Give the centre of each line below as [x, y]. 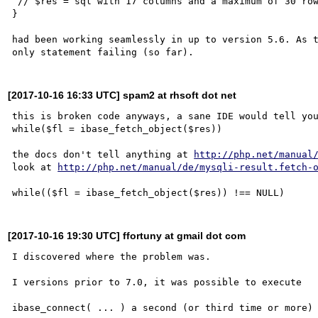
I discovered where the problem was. [112, 256]
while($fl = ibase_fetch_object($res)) [117, 128]
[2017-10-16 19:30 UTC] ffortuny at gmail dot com [127, 235]
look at [35, 167]
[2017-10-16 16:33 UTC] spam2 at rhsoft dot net [122, 95]
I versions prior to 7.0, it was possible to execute [157, 282]
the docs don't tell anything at [103, 154]
